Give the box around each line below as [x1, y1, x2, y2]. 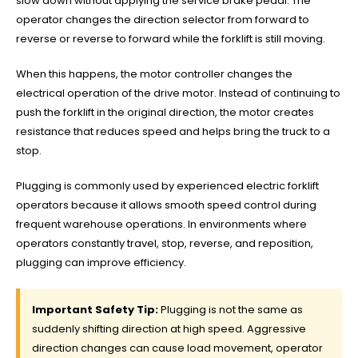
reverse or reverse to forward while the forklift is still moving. [16, 30, 325, 46]
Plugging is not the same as [158, 301, 303, 317]
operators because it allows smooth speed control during [16, 197, 316, 213]
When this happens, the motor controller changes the [16, 66, 292, 82]
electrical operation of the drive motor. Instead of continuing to [16, 85, 340, 101]
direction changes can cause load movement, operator [32, 340, 323, 356]
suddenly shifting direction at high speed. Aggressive [32, 320, 306, 336]
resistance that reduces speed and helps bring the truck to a [16, 123, 330, 139]
